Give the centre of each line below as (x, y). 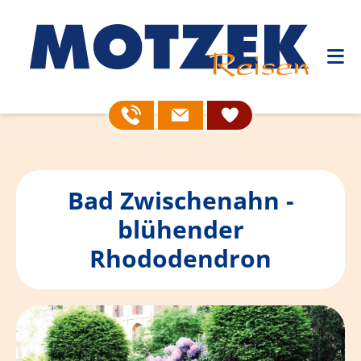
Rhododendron (180, 259)
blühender (180, 230)
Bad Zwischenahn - (180, 201)
